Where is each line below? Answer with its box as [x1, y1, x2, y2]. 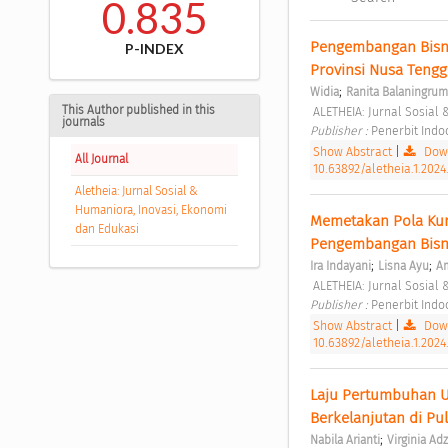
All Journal [74, 152, 128, 167]
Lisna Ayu [377, 259, 429, 274]
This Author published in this [62, 103, 215, 118]
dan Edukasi [74, 222, 139, 237]
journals [62, 115, 105, 130]
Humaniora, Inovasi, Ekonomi [74, 203, 227, 218]
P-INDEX [124, 40, 184, 58]
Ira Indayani [309, 259, 371, 274]
